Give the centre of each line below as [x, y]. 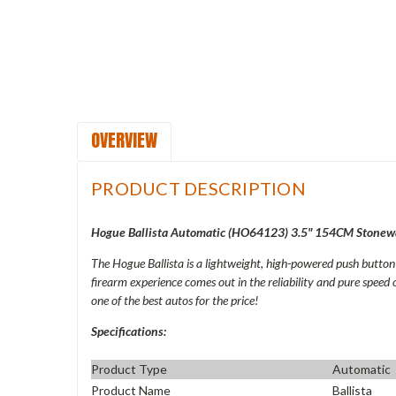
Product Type [129, 369]
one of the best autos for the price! [175, 300]
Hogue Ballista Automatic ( [161, 232]
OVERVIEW [124, 140]
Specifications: [129, 331]
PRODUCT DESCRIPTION [198, 188]
